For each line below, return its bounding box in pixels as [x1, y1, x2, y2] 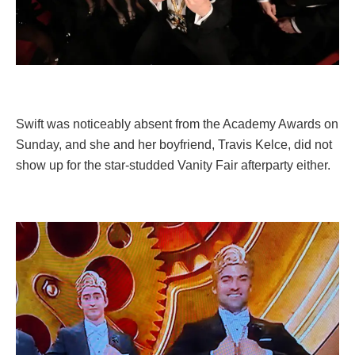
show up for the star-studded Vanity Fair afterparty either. [16, 158, 330, 172]
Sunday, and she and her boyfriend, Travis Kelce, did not [16, 137, 332, 151]
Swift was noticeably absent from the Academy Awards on [16, 116, 338, 131]
